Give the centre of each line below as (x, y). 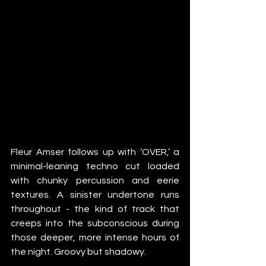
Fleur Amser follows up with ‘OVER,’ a (95, 152)
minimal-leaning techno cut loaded (95, 166)
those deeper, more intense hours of (95, 237)
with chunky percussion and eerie (95, 180)
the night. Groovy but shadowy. (78, 251)
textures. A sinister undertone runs (95, 194)
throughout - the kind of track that (95, 209)
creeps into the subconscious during (95, 223)
